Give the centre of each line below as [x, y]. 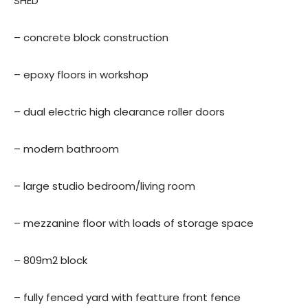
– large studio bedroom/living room [104, 186]
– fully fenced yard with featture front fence [127, 298]
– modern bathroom [66, 149]
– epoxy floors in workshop [81, 75]
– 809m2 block [51, 261]
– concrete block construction [91, 38]
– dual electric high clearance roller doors [119, 112]
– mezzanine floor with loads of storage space [134, 223]
